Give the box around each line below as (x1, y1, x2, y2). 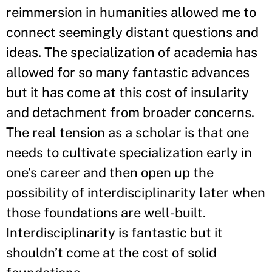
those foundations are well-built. (6, 204, 206, 220)
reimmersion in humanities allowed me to (6, 4, 256, 20)
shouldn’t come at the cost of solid (6, 244, 217, 260)
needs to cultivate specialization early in (6, 144, 252, 160)
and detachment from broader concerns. (6, 104, 254, 120)
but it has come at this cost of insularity (6, 84, 249, 100)
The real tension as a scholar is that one (6, 124, 249, 140)
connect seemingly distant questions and (6, 24, 259, 40)
